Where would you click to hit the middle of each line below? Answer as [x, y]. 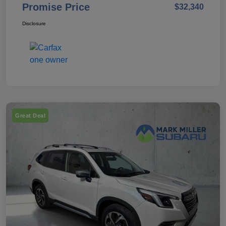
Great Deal [30, 116]
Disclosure [34, 24]
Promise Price [56, 7]
